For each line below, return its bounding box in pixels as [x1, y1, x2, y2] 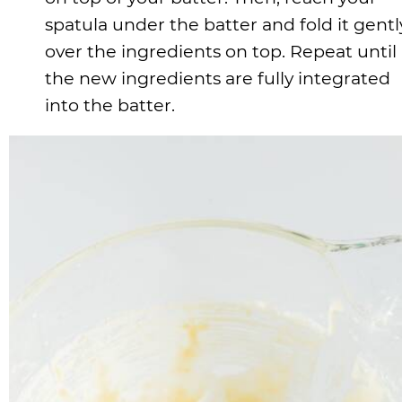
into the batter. [45, 93, 175, 116]
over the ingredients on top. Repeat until [45, 39, 397, 62]
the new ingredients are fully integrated [45, 66, 390, 89]
